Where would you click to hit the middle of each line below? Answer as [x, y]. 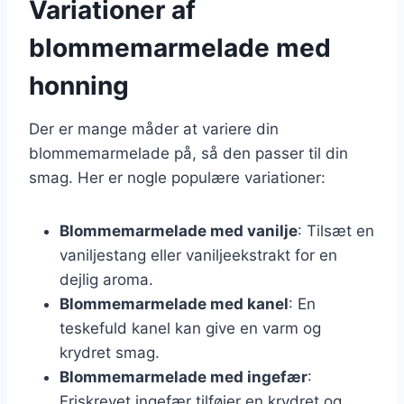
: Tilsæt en [336, 230]
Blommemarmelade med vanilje [179, 230]
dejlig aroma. [106, 279]
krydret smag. [110, 352]
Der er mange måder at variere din [154, 129]
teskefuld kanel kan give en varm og [190, 328]
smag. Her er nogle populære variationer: [177, 177]
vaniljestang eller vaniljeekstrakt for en [198, 255]
